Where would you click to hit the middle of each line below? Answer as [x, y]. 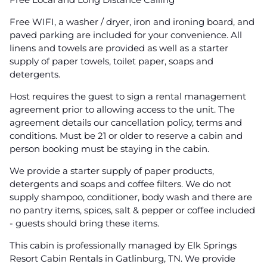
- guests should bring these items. [84, 223]
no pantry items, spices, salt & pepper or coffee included [132, 210]
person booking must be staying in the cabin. [109, 149]
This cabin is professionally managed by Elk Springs [123, 246]
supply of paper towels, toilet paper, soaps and [111, 61]
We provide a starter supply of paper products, [112, 171]
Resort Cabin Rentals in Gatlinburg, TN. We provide [122, 259]
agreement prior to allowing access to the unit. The [122, 110]
